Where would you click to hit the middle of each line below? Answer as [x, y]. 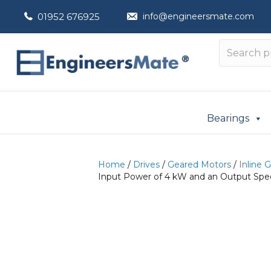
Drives [146, 165]
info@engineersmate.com [198, 16]
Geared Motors [199, 165]
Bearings [228, 118]
